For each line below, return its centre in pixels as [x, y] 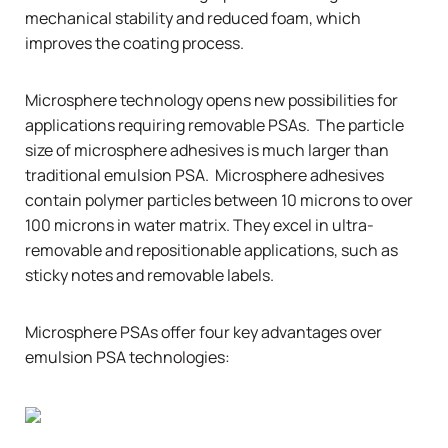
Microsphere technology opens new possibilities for [211, 99]
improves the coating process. [134, 42]
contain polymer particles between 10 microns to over [219, 199]
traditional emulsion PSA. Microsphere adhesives [204, 174]
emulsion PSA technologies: [127, 356]
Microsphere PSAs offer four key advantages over [203, 331]
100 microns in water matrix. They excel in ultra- [199, 224]
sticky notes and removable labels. [152, 274]
